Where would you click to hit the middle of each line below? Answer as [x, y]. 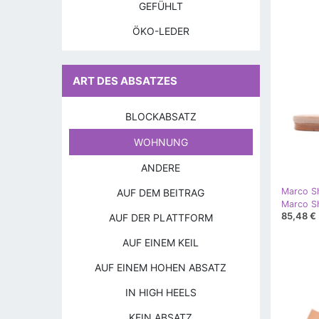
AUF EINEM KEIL [161, 242]
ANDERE [161, 168]
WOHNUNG [161, 142]
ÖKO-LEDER [161, 31]
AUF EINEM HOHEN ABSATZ [161, 267]
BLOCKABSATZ [161, 116]
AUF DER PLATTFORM [161, 218]
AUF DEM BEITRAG [161, 193]
